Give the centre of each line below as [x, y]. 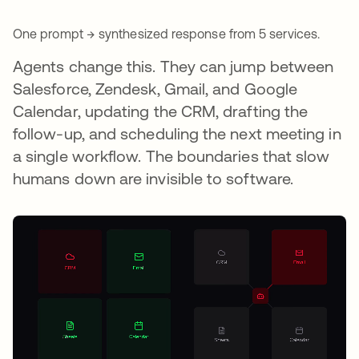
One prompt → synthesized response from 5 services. [166, 33]
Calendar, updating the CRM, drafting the [161, 111]
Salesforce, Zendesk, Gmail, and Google [155, 88]
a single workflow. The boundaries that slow [171, 155]
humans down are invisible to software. [153, 178]
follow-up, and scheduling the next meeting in [177, 133]
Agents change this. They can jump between [173, 66]
